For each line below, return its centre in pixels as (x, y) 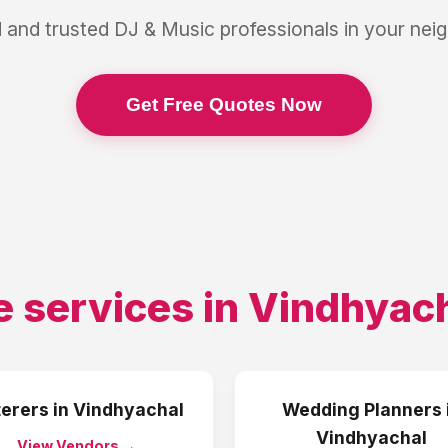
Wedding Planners (361, 409)
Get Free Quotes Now (224, 104)
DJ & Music (164, 29)
